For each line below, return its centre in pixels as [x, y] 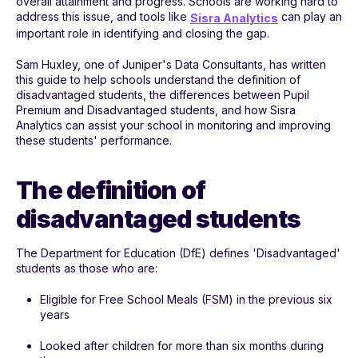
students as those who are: [87, 268]
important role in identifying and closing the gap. [143, 33]
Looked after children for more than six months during [182, 345]
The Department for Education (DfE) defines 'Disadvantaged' [178, 253]
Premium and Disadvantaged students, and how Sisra [156, 109]
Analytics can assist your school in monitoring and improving [173, 125]
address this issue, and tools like [103, 16]
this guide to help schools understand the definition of [158, 79]
